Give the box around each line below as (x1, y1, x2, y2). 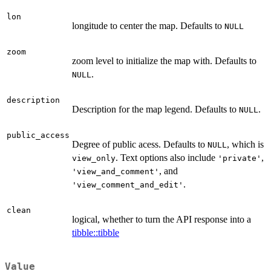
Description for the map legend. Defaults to (72, 103, 239, 114)
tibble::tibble (72, 227, 119, 238)
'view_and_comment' (72, 166, 159, 176)
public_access (7, 130, 70, 140)
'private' (218, 153, 261, 163)
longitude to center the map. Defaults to (72, 20, 224, 31)
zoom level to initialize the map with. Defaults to (72, 55, 256, 66)
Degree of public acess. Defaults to (72, 139, 207, 149)
